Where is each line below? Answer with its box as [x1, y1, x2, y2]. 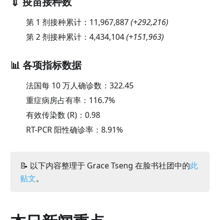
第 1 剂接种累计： [26, 16, 89, 27]
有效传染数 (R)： [26, 109, 85, 120]
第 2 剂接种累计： [26, 31, 89, 42]
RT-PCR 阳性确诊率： [26, 124, 101, 135]
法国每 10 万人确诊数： [26, 80, 110, 91]
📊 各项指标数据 [10, 58, 82, 72]
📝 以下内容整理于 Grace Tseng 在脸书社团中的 [20, 160, 190, 171]
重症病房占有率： [26, 94, 89, 106]
